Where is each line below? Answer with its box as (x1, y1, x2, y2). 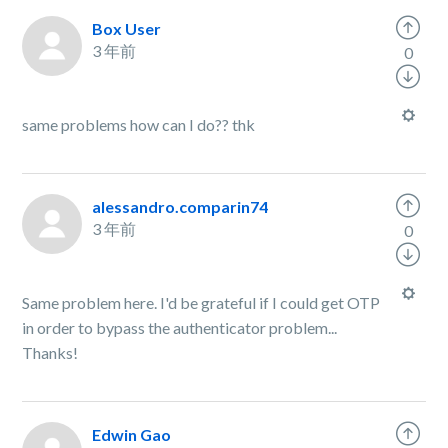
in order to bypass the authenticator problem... (22, 318, 338, 337)
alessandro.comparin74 (92, 197, 269, 216)
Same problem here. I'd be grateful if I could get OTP (22, 293, 381, 312)
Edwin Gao (92, 425, 172, 444)
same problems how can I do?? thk (22, 115, 256, 134)
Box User (92, 19, 162, 38)
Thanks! (22, 343, 79, 362)
